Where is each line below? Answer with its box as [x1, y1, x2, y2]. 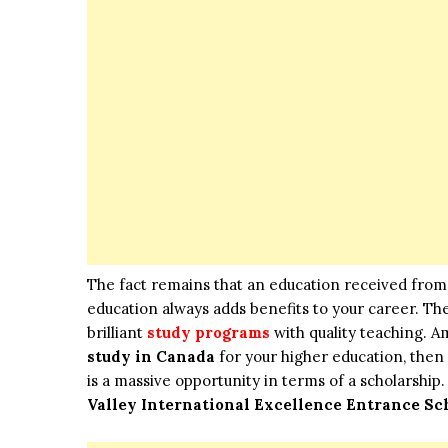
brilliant [87, 323, 147, 343]
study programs [147, 323, 270, 343]
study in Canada [87, 347, 215, 367]
